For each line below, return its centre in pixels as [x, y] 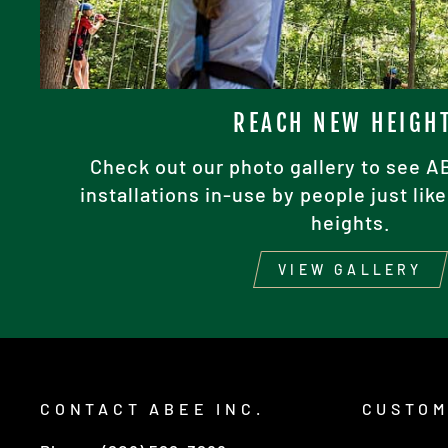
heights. [350, 222]
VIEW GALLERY [350, 270]
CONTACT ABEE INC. [152, 409]
